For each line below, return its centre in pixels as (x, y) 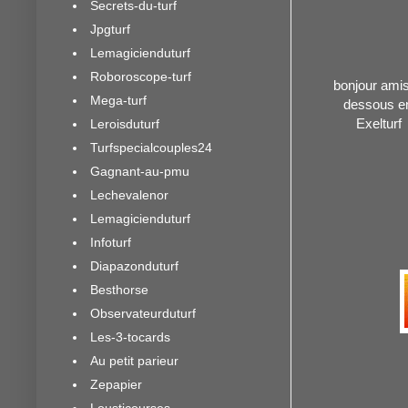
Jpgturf (110, 29)
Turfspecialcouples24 (151, 147)
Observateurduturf (143, 313)
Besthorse (119, 289)
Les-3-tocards (130, 337)
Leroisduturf (125, 123)
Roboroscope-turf (141, 76)
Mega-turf (118, 100)
